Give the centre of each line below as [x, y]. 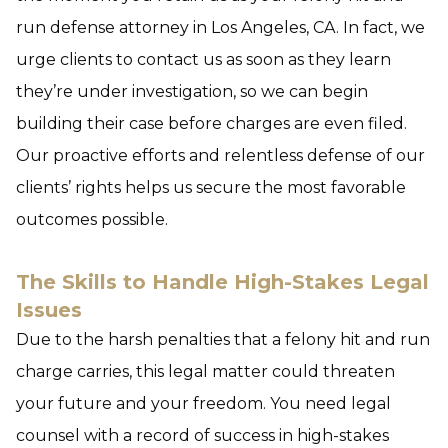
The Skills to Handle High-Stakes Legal [222, 282]
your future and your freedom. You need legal [203, 403]
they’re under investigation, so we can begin [192, 91]
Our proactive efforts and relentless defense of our [220, 155]
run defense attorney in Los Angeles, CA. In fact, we [220, 27]
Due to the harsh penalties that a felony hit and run [223, 339]
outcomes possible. [92, 219]
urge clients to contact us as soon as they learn [203, 59]
